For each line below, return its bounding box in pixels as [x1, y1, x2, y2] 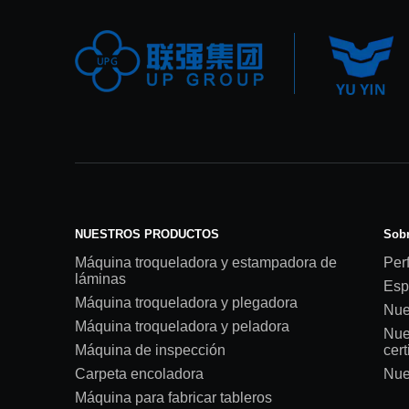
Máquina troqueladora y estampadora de [75, 254, 337, 270]
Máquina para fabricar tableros [75, 389, 272, 405]
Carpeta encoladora [75, 365, 204, 382]
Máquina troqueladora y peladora [75, 318, 289, 334]
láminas [75, 270, 126, 287]
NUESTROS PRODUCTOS [75, 226, 219, 241]
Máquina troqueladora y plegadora [75, 294, 298, 310]
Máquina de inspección [75, 341, 225, 358]
